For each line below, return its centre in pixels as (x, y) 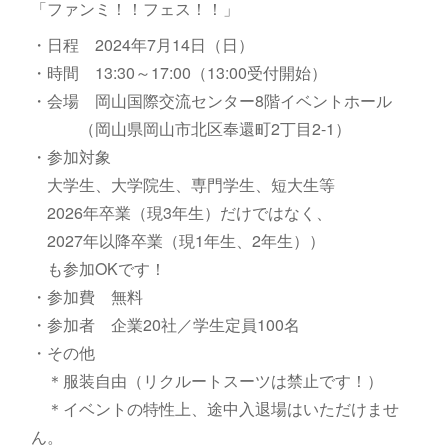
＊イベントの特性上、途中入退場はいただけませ (214, 408)
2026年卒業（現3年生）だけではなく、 (181, 212)
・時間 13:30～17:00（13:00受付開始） (178, 72)
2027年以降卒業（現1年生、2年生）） (177, 240)
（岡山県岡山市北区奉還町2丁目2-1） (190, 128)
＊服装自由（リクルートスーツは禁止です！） (206, 380)
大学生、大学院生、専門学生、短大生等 (182, 184)
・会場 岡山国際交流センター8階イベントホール (211, 100)
